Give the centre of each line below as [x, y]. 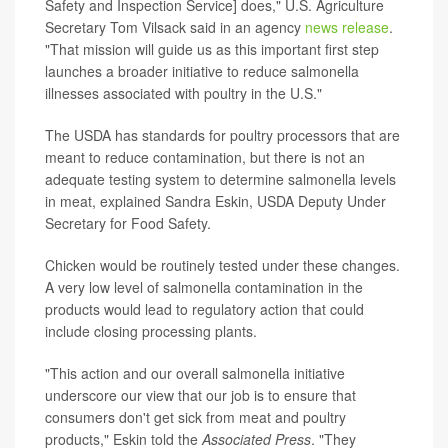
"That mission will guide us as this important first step [212, 48]
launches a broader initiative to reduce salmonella [202, 70]
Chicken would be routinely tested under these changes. [222, 264]
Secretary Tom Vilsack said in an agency [175, 26]
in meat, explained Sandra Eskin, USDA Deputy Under [215, 200]
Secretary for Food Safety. [128, 222]
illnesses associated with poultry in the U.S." [183, 92]
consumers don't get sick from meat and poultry [195, 416]
